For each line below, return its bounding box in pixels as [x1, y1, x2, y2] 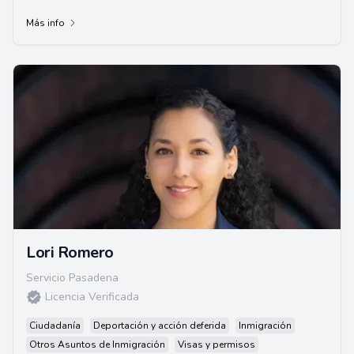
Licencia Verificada [45, 289, 139, 304]
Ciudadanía [29, 319, 81, 332]
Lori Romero [26, 242, 114, 263]
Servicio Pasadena [26, 270, 119, 285]
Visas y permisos [178, 338, 255, 351]
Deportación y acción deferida [93, 319, 226, 332]
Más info [26, 17, 65, 29]
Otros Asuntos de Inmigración [29, 338, 165, 351]
